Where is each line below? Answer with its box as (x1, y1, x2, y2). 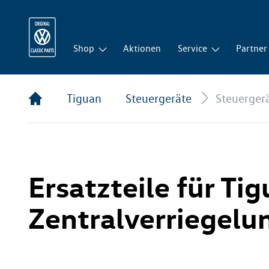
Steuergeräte (125, 91, 192, 106)
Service (178, 43, 208, 54)
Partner (236, 43, 268, 54)
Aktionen (123, 43, 162, 54)
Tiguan (67, 91, 101, 106)
